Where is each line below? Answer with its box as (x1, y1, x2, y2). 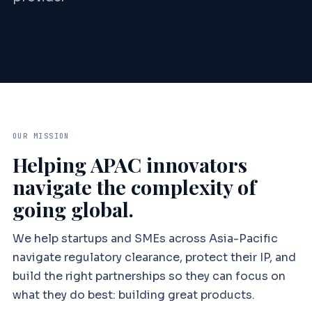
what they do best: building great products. (12, 288, 255, 303)
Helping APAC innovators (12, 150, 247, 178)
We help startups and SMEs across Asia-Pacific (12, 231, 278, 247)
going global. (12, 195, 134, 222)
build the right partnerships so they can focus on (12, 269, 286, 284)
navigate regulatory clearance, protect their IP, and (12, 250, 296, 265)
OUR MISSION (12, 131, 70, 141)
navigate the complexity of (12, 173, 256, 200)
